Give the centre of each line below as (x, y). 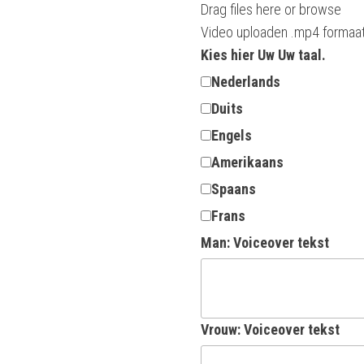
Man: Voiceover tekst (264, 242)
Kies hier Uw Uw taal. (263, 54)
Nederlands (245, 81)
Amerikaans (247, 162)
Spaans (233, 188)
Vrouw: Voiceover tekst (270, 329)
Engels (231, 135)
